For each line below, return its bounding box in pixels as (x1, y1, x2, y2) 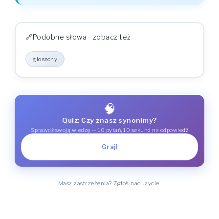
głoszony (33, 56, 57, 63)
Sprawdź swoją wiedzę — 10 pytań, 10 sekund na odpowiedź (30, 126, 189, 133)
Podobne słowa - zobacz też (32, 33, 131, 42)
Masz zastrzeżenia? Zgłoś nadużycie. (58, 179, 161, 187)
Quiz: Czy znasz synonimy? (62, 116, 157, 124)
